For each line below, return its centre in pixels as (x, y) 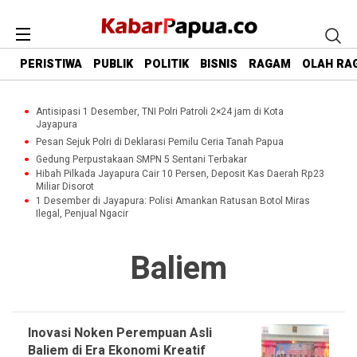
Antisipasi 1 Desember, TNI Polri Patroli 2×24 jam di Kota (160, 112)
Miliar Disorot (65, 186)
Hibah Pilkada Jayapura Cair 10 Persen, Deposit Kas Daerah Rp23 (180, 174)
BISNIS (219, 65)
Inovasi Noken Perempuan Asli (120, 333)
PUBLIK (113, 65)
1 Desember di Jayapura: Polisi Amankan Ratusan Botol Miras (173, 201)
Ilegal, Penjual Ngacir (82, 214)
